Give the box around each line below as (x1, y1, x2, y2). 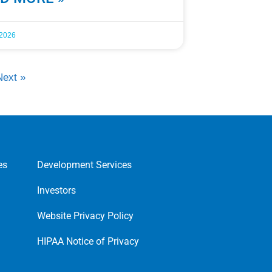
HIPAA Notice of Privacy (37, 236, 140, 247)
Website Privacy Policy (37, 210, 134, 222)
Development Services (37, 159, 132, 171)
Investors (37, 185, 76, 196)
